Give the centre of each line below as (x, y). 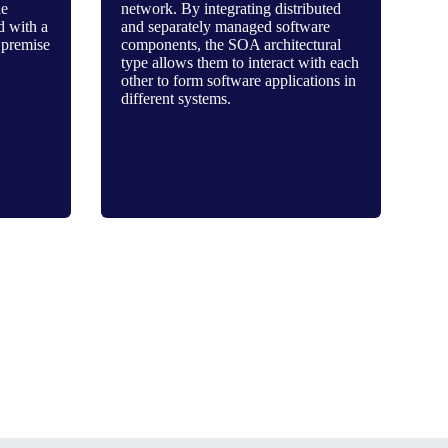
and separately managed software (225, 26)
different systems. (175, 98)
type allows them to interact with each (239, 62)
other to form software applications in (238, 80)
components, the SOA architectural (230, 44)
